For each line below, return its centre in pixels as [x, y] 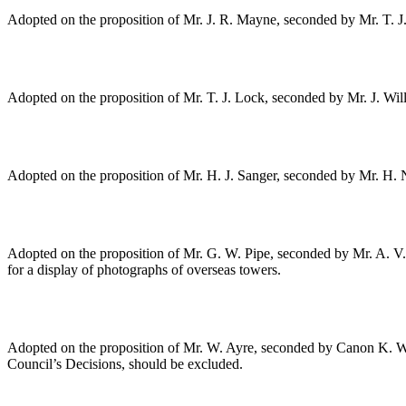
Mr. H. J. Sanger [230, 176]
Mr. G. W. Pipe [227, 254]
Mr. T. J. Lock [224, 98]
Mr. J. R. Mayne [230, 20]
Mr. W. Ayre [218, 348]
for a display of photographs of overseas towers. [144, 270]
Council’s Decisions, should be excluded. [125, 364]
